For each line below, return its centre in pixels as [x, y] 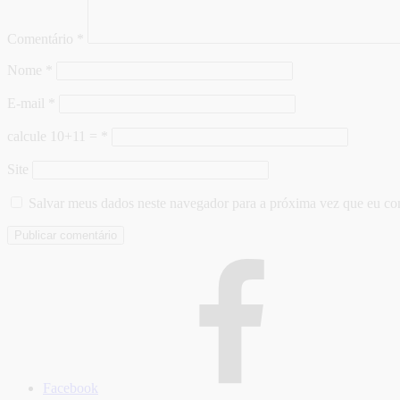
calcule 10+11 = [54, 136]
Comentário [42, 38]
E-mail [28, 103]
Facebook [71, 387]
